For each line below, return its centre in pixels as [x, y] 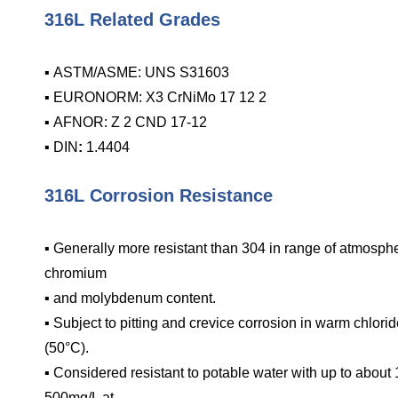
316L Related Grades [132, 20]
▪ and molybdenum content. [130, 298]
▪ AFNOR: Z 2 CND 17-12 [126, 123]
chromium [76, 274]
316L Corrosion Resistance [159, 196]
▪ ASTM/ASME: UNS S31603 [137, 73]
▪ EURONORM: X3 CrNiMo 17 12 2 [155, 98]
